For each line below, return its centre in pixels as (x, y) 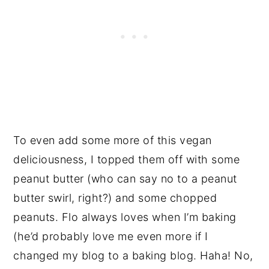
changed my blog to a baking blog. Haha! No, (133, 255)
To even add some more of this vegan (113, 140)
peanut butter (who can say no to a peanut (125, 178)
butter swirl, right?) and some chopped (115, 198)
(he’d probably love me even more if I (111, 236)
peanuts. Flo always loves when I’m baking (125, 217)
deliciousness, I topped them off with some (127, 159)
